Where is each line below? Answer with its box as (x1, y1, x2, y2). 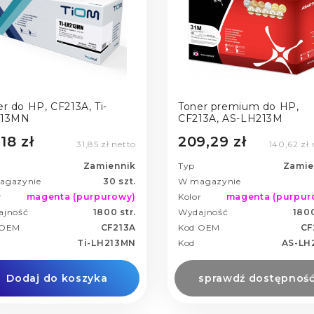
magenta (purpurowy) (26, 191, 136, 203)
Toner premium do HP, (178, 100, 299, 113)
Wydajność (178, 207, 228, 218)
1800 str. (93, 207, 136, 218)
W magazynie (178, 176, 241, 187)
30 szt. (103, 176, 136, 187)
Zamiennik (83, 161, 136, 172)
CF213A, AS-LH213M (178, 111, 283, 125)
